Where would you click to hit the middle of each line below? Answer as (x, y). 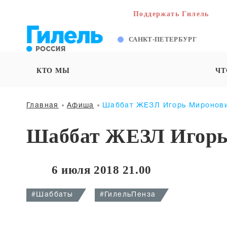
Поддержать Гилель (171, 14)
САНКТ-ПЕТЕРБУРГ (163, 39)
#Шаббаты (52, 195)
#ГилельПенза (128, 195)
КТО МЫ (53, 70)
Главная (43, 106)
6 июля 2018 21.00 (102, 170)
